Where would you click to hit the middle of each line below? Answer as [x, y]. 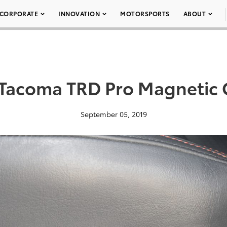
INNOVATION [79, 13]
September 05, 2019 [113, 114]
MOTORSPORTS [145, 13]
